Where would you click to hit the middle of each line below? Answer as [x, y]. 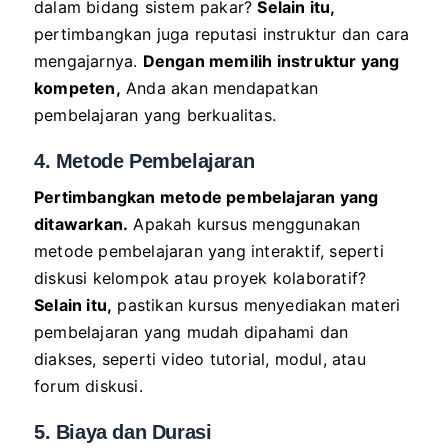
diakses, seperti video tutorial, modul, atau [200, 359]
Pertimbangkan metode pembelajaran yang [206, 197]
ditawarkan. [81, 224]
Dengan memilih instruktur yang [271, 61]
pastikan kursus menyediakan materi [256, 305]
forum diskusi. [88, 386]
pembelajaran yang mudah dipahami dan [191, 332]
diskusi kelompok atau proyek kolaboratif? [200, 278]
